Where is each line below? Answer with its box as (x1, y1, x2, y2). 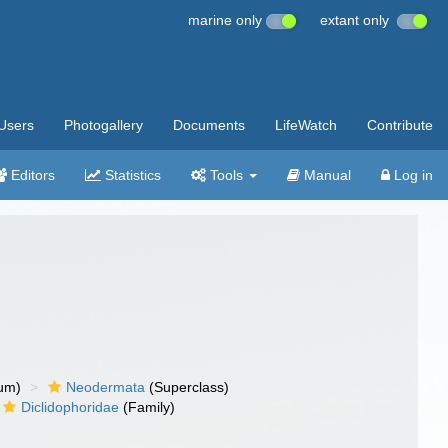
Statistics (101, 167, 161, 183)
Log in (390, 167, 433, 183)
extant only (320, 12, 397, 28)
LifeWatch (275, 117, 337, 133)
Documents (173, 117, 245, 133)
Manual (300, 167, 351, 183)
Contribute (367, 117, 433, 133)
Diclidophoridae (21, 399, 120, 415)
